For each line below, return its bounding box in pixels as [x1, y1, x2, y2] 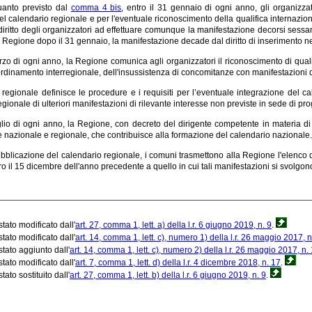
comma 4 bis [70, 2, 122, 13]
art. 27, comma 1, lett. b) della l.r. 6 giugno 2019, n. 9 [70, 270, 266, 280]
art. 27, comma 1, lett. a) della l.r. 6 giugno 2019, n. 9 [75, 219, 272, 230]
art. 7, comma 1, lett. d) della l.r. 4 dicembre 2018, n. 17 [75, 257, 281, 267]
